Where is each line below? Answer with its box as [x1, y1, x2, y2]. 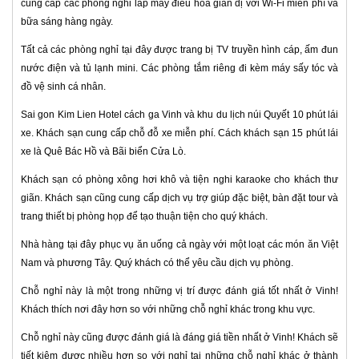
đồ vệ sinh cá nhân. [21, 80, 106, 92]
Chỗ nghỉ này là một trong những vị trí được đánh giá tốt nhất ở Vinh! [21, 284, 338, 296]
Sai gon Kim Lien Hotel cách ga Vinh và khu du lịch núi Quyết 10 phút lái [21, 108, 338, 120]
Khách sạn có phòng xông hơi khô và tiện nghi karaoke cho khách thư [21, 173, 338, 185]
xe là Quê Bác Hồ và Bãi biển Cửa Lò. [21, 145, 186, 157]
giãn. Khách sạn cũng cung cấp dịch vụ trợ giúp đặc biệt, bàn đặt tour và [21, 192, 338, 204]
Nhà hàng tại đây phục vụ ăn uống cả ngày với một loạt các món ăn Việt [21, 238, 338, 250]
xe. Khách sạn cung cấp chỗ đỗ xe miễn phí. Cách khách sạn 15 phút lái [21, 127, 338, 139]
